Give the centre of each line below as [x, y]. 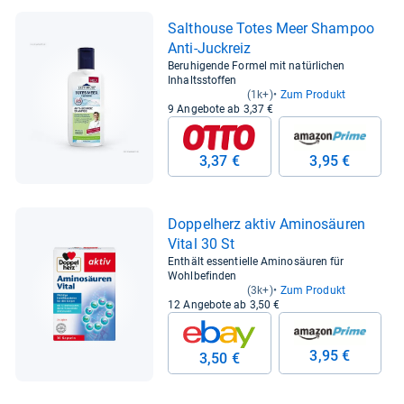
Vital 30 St [202, 243]
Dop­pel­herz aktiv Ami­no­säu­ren [266, 224]
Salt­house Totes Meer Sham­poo [271, 29]
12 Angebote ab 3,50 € [224, 304]
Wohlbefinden [202, 275]
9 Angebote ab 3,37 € [221, 110]
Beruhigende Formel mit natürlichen [257, 66]
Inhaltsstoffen [202, 81]
